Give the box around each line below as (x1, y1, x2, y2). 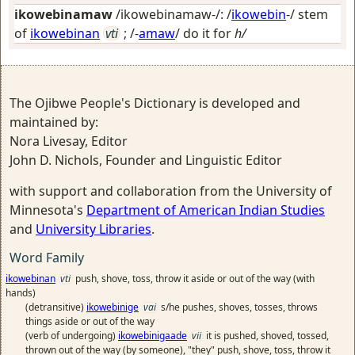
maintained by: (10, 113, 98, 131)
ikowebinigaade (118, 329, 187, 342)
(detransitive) (25, 300, 86, 314)
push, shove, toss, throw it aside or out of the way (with (75, 272, 315, 285)
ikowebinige (86, 300, 139, 314)
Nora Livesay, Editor (10, 132, 128, 150)
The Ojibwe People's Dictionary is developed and (10, 94, 300, 112)
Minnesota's (10, 201, 86, 219)
